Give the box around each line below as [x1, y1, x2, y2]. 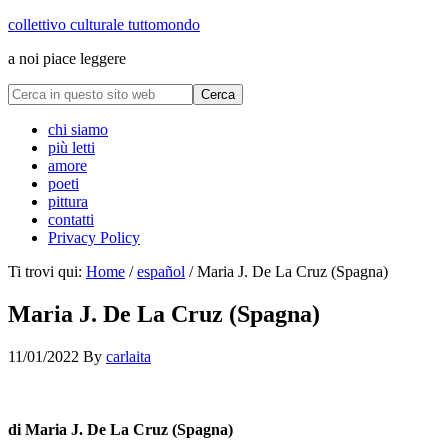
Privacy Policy [48, 229, 140, 246]
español [137, 263, 185, 280]
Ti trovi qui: [8, 263, 86, 280]
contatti [48, 211, 94, 228]
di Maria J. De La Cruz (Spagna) [8, 421, 233, 439]
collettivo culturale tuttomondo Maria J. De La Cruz [8, 381, 334, 399]
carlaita [106, 347, 151, 365]
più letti [48, 139, 95, 156]
